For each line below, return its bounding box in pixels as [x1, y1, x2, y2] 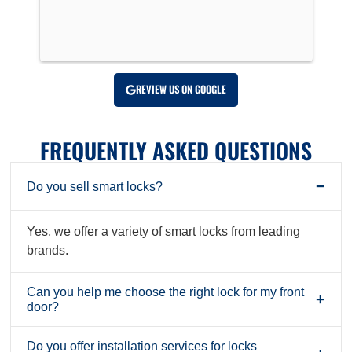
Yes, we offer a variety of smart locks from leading [27, 225, 301, 239]
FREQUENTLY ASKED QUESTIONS [40, 134, 312, 167]
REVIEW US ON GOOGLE [135, 82, 226, 97]
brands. [27, 244, 69, 258]
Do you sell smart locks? [27, 179, 163, 193]
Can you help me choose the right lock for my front [27, 285, 305, 299]
